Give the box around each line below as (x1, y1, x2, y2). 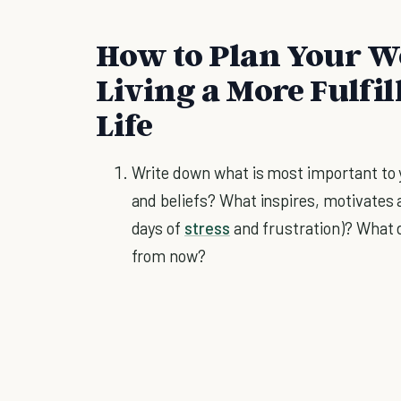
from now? (131, 244, 207, 266)
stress (184, 217, 230, 238)
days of (131, 217, 185, 238)
